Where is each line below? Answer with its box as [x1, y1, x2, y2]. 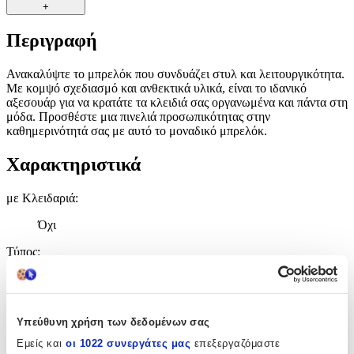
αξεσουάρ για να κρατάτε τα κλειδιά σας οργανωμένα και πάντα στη [6, 96, 348, 110]
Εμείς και [17, 337, 66, 349]
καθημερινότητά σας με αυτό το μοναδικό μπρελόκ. [6, 124, 267, 138]
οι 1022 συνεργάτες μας [66, 337, 190, 349]
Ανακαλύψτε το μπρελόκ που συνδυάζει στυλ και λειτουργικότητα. [6, 67, 345, 81]
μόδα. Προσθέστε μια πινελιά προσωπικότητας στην [6, 110, 270, 124]
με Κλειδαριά [6, 191, 75, 205]
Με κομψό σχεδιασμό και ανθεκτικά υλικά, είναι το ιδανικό [6, 81, 307, 96]
